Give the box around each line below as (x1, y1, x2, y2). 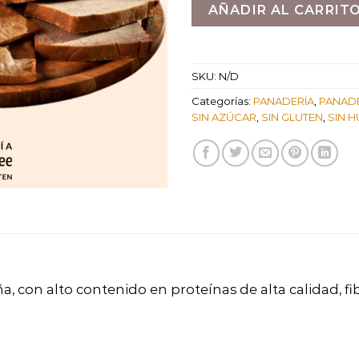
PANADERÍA (253, 95, 314, 108)
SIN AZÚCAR (192, 111, 256, 124)
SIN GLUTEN (261, 111, 323, 124)
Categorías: (192, 95, 253, 108)
